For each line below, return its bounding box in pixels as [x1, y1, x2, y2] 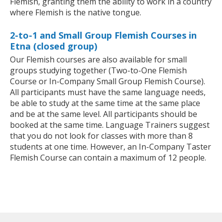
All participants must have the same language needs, [10, 87, 206, 98]
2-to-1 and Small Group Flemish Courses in [10, 29, 197, 42]
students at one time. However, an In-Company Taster [10, 141, 211, 153]
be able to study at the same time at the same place [10, 98, 200, 109]
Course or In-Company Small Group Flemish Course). [10, 76, 205, 87]
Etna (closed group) [10, 40, 97, 53]
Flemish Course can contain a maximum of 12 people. [10, 152, 206, 164]
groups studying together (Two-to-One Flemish [10, 65, 187, 76]
